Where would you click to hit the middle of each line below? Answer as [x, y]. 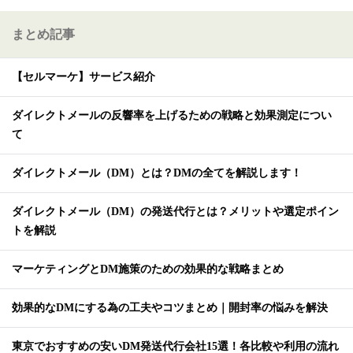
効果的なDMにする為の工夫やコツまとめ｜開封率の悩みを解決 [170, 308]
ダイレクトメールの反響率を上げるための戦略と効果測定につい [172, 116]
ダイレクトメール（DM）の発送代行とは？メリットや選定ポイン [175, 212]
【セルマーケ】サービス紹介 [84, 77]
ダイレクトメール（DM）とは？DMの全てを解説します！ [157, 173]
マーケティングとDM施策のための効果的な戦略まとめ [148, 269]
